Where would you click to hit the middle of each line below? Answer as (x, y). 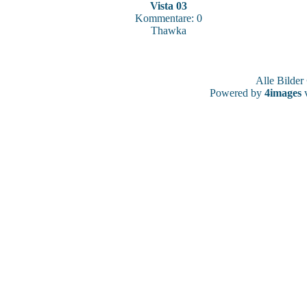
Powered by (237, 93)
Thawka (169, 30)
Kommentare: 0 (169, 18)
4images (283, 93)
